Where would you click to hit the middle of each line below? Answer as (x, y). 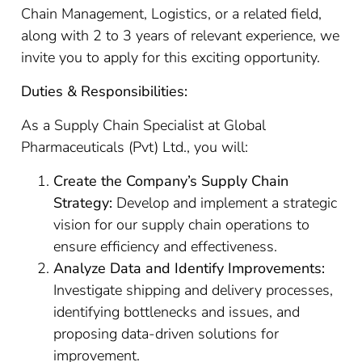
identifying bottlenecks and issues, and (177, 312)
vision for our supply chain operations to (182, 225)
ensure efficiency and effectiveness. (166, 246)
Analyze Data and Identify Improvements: (189, 268)
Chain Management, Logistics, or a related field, (172, 14)
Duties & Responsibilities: (105, 91)
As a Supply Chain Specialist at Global (144, 125)
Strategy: (83, 203)
